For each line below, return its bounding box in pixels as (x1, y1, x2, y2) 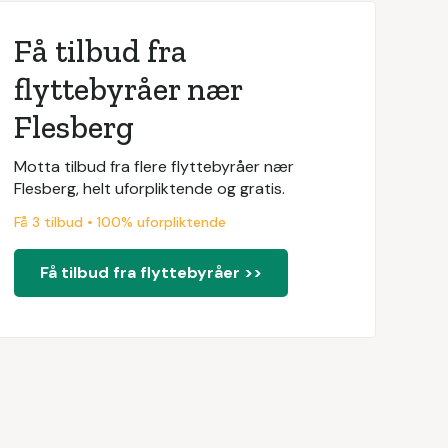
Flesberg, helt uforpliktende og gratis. (13, 178, 285, 199)
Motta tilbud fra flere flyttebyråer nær (13, 156, 294, 177)
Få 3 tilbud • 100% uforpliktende (13, 213, 226, 231)
